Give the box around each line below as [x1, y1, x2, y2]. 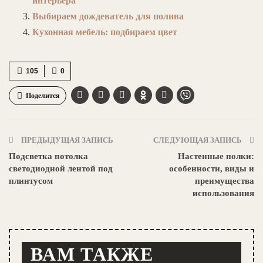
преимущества [195, 176, 254, 186]
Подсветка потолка [9, 151, 88, 161]
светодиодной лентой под [9, 163, 113, 173]
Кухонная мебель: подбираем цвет [32, 26, 177, 37]
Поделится [26, 91, 60, 100]
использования [193, 188, 254, 198]
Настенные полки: [178, 151, 254, 161]
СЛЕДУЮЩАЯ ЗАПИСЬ [153, 135, 244, 144]
